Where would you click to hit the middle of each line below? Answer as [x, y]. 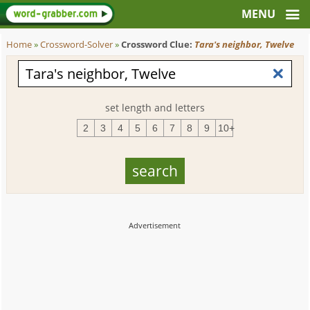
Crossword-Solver [77, 45]
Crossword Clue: [158, 45]
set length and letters [155, 108]
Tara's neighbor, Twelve [245, 45]
